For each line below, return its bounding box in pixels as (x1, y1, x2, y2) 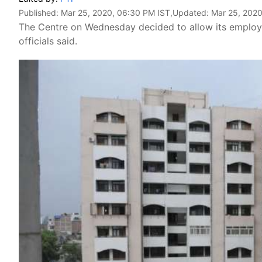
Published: (19, 8, 61, 18)
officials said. (19, 35, 77, 47)
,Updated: (170, 8, 211, 18)
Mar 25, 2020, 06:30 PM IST (61, 8, 170, 18)
